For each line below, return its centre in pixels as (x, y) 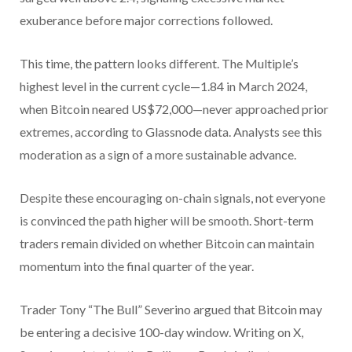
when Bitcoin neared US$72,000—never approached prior (174, 109)
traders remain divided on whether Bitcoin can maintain (167, 244)
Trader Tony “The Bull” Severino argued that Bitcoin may (171, 310)
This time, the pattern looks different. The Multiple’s (159, 64)
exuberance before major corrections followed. (146, 20)
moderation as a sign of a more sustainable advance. (158, 155)
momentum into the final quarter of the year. (137, 266)
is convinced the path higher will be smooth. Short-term (167, 221)
